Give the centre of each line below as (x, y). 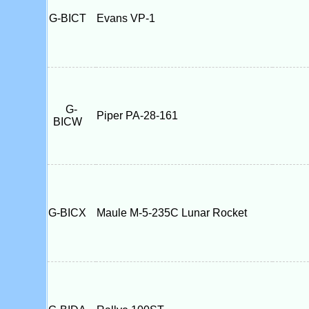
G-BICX (71, 213)
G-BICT (71, 18)
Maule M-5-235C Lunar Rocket (171, 213)
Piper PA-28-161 (137, 116)
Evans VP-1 (126, 18)
